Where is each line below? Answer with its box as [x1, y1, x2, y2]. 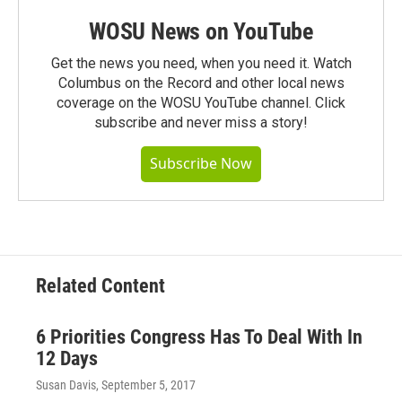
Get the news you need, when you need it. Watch [50, 54, 352, 72]
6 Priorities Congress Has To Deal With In [36, 325, 363, 348]
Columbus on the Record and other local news [57, 74, 345, 92]
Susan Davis [36, 377, 96, 392]
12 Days [36, 346, 98, 370]
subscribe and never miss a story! [94, 113, 308, 131]
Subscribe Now [150, 153, 252, 173]
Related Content [36, 274, 165, 297]
